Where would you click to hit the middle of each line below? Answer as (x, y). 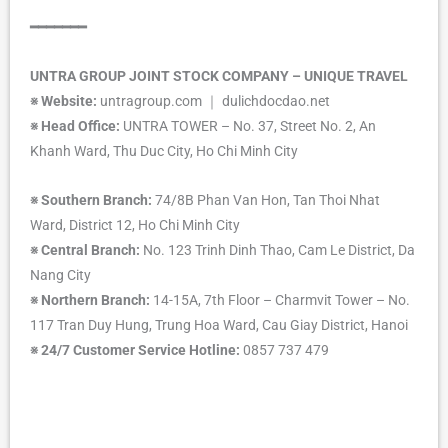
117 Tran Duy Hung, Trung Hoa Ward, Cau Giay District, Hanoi (219, 325)
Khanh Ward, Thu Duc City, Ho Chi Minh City (164, 151)
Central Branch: (89, 250)
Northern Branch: (94, 300)
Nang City (60, 275)
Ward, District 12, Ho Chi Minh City (135, 225)
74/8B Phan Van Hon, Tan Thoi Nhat (267, 200)
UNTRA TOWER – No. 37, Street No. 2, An (249, 126)
